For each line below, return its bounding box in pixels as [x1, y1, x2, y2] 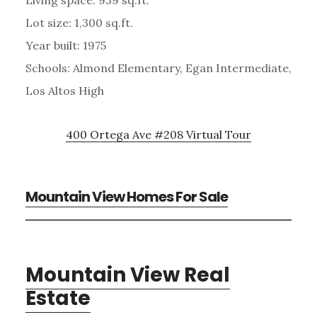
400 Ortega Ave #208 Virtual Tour [66, 127, 251, 142]
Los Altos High [25, 83, 104, 98]
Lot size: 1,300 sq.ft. [25, 15, 133, 30]
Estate [25, 284, 91, 312]
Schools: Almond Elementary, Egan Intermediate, [25, 60, 292, 75]
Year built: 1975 [25, 38, 106, 52]
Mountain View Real [25, 260, 230, 289]
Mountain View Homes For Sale [25, 186, 228, 207]
